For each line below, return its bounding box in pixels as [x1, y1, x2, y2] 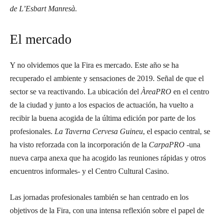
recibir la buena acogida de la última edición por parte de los [10, 114, 195, 122]
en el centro [171, 87, 209, 96]
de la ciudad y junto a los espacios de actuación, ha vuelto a [10, 101, 193, 109]
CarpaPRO [149, 140, 185, 149]
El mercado [10, 32, 72, 47]
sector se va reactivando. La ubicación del [10, 87, 141, 96]
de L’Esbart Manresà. [10, 4, 77, 13]
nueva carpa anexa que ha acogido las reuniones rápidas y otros [10, 154, 206, 162]
